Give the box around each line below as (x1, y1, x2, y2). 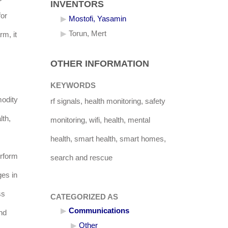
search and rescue (50, 154, 112, 162)
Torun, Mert (68, 30, 106, 38)
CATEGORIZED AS (50, 193, 118, 202)
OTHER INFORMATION (50, 59, 149, 69)
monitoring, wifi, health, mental (50, 116, 150, 125)
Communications (68, 207, 129, 215)
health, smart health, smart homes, (50, 135, 166, 144)
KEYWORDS (50, 81, 96, 90)
